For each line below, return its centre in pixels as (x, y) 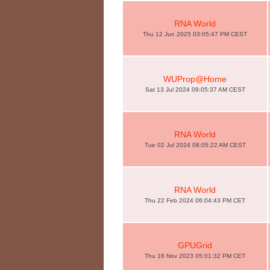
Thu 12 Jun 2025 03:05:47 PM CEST (195, 34)
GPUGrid (195, 245)
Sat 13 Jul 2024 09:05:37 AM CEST (195, 89)
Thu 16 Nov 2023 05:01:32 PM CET (195, 256)
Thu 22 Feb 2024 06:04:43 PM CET (195, 200)
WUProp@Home (195, 79)
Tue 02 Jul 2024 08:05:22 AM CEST (195, 145)
